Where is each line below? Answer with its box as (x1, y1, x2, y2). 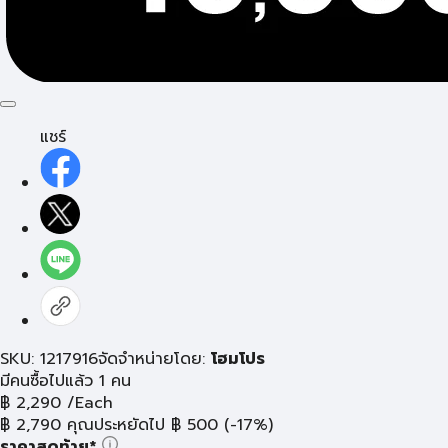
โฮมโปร (211, 347, 265, 371)
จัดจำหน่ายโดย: (98, 347, 211, 371)
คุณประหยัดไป (67, 413, 165, 437)
